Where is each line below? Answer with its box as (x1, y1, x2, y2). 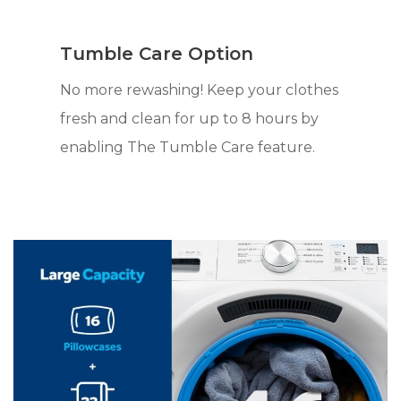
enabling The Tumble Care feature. (60, 138, 316, 156)
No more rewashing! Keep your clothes (60, 81, 339, 98)
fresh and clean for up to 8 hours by (60, 109, 320, 127)
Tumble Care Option (60, 42, 254, 64)
